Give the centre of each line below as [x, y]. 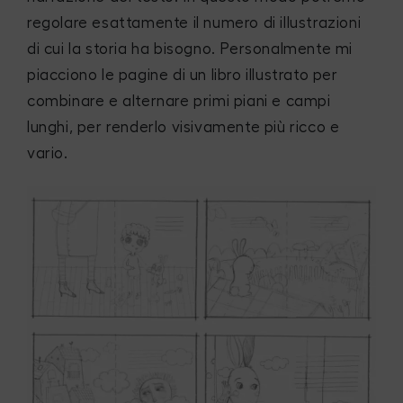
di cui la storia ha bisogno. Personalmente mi [190, 49]
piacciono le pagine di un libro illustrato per [183, 75]
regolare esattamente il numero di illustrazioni [194, 22]
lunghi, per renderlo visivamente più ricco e [184, 127]
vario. [48, 153]
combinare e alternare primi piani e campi [179, 101]
